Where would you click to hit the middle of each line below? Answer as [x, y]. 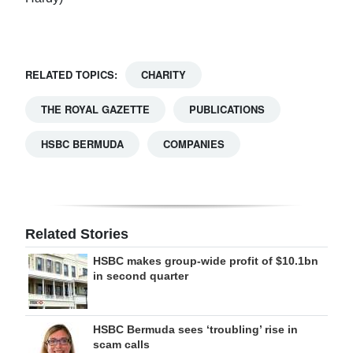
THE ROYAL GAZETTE [95, 109]
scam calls [121, 344]
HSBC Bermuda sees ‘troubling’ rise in [195, 329]
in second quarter [141, 276]
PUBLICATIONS [227, 109]
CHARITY [163, 74]
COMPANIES [194, 144]
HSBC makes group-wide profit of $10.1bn [206, 261]
